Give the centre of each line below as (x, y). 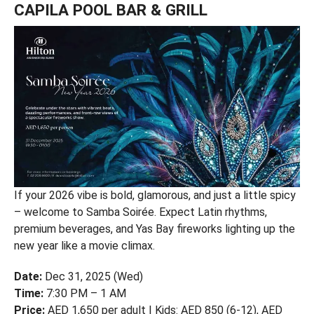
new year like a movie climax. (84, 245)
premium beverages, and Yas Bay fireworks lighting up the (154, 228)
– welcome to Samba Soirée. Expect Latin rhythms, (140, 212)
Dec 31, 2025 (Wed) (94, 276)
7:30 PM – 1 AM (84, 293)
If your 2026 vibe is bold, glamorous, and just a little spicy (155, 195)
